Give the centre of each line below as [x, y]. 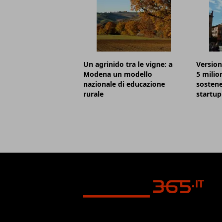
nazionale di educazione [124, 84]
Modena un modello [118, 74]
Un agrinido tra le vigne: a [128, 64]
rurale [93, 94]
